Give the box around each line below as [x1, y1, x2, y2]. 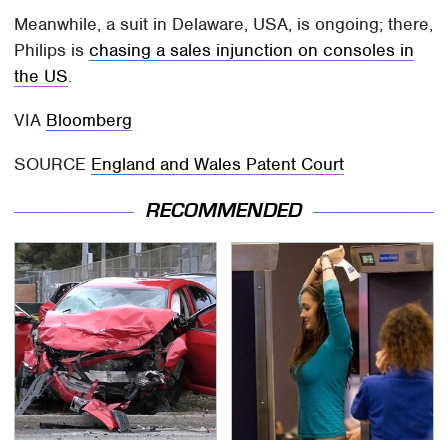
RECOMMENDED [146, 199, 302, 223]
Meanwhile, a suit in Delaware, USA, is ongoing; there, [14, 13, 434, 36]
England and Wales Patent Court [91, 153, 345, 176]
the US [14, 65, 69, 88]
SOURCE [14, 153, 92, 176]
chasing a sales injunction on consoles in [89, 39, 415, 62]
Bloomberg [46, 109, 133, 132]
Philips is [14, 39, 90, 62]
